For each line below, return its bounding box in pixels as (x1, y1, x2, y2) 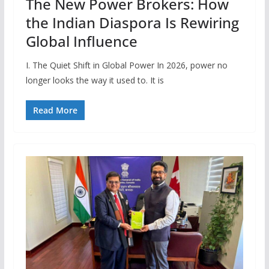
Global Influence (25, 31, 138, 51)
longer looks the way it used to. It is (25, 74, 164, 86)
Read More (32, 104, 77, 116)
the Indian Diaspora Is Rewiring (25, 12, 239, 32)
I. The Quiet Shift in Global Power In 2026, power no (25, 59, 228, 71)
